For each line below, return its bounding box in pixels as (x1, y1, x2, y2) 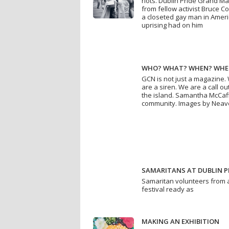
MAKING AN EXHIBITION (142, 217, 219, 226)
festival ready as (142, 185, 194, 194)
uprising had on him (142, 20, 203, 30)
